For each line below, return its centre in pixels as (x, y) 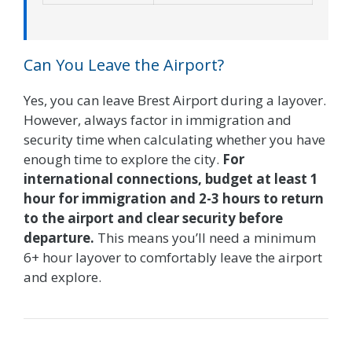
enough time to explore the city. (123, 159)
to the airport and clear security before (153, 218)
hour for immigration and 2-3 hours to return (174, 199)
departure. (59, 238)
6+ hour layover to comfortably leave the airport (173, 258)
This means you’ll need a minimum (205, 238)
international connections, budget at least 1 (171, 179)
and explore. (62, 277)
